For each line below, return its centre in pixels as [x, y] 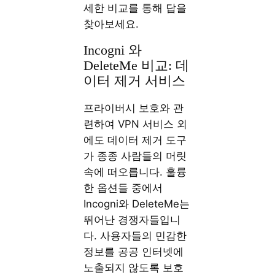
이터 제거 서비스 [135, 81]
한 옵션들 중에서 [123, 188]
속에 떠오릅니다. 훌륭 [135, 172]
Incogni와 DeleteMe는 [137, 204]
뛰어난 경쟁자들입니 [132, 220]
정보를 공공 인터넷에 [134, 252]
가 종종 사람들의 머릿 [135, 156]
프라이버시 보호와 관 [134, 108]
